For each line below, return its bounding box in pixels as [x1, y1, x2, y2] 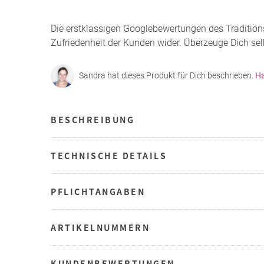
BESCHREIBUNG [51, 113, 134, 126]
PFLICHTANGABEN [51, 185, 145, 197]
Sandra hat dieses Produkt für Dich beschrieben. [79, 71, 255, 81]
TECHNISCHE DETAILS [51, 149, 167, 161]
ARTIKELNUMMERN [51, 221, 150, 233]
